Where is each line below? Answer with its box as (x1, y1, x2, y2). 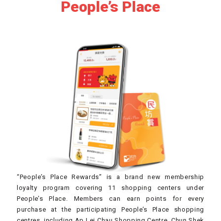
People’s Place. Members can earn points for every (17, 194, 204, 202)
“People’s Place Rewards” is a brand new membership (17, 173, 204, 181)
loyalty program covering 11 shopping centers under (17, 184, 204, 191)
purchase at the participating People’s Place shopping (17, 205, 204, 213)
